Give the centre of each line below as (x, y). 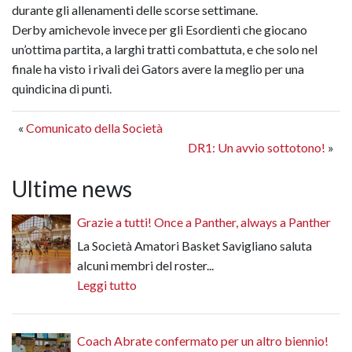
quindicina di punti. (62, 89)
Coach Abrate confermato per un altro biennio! (203, 341)
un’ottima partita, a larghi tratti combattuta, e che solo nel (165, 49)
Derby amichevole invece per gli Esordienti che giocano (159, 30)
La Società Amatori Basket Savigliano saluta (194, 246)
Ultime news (72, 189)
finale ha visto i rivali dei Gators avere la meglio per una (158, 69)
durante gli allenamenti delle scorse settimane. (135, 10)
